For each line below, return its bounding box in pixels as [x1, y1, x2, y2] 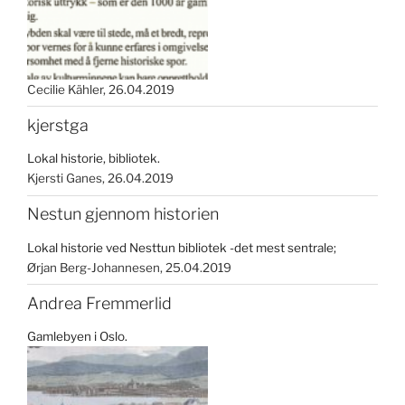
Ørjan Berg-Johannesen [27, 259, 160, 275]
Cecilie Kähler [27, 81, 103, 97]
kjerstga [27, 115, 89, 135]
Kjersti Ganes [27, 171, 102, 186]
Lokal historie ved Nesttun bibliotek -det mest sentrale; [27, 240, 336, 255]
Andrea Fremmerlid [27, 293, 172, 313]
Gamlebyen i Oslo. [27, 329, 127, 344]
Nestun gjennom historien [27, 204, 219, 224]
